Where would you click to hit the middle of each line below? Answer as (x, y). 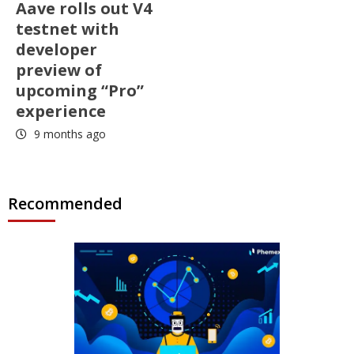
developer (56, 50)
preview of (59, 70)
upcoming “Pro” (80, 91)
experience (61, 111)
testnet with (68, 29)
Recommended (65, 204)
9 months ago (68, 134)
